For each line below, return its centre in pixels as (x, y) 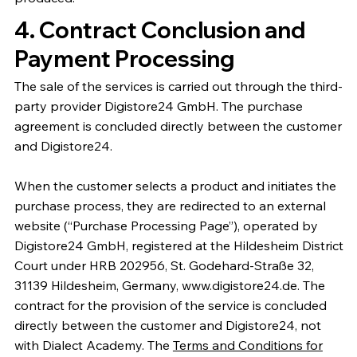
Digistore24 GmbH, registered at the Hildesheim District (178, 245)
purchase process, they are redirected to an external (170, 205)
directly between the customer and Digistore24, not (167, 325)
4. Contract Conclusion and (159, 30)
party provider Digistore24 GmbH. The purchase (158, 106)
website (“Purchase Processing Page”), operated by (166, 225)
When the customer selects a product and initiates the (175, 185)
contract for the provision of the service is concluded (170, 305)
